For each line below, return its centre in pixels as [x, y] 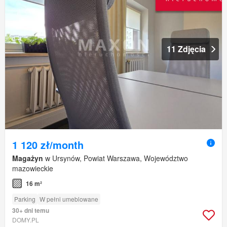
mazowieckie [33, 168]
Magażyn [28, 158]
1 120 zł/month [48, 144]
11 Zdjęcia [186, 49]
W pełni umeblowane [69, 199]
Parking [25, 199]
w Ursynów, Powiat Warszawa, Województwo [116, 158]
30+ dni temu [31, 210]
